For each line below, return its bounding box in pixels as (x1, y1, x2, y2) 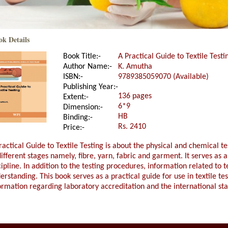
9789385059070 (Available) (118, 73, 209, 81)
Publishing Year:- (63, 83, 118, 91)
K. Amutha (118, 63, 152, 71)
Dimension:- (63, 103, 103, 111)
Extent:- (63, 93, 89, 101)
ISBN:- (63, 73, 83, 81)
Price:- (63, 124, 84, 132)
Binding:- (63, 113, 93, 122)
